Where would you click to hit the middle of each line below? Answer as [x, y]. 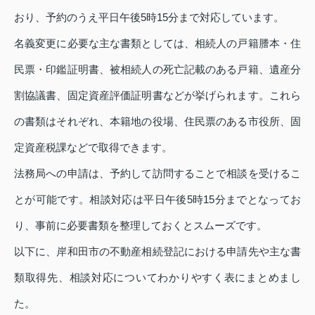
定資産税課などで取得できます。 [93, 147]
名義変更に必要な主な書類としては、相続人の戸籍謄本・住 [157, 43]
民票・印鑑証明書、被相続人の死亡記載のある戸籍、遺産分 [157, 69]
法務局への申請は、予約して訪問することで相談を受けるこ [157, 173]
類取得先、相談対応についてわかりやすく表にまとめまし [157, 277]
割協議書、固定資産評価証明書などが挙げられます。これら [157, 95]
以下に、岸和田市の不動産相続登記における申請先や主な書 [157, 251]
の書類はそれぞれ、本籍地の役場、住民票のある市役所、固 [157, 121]
